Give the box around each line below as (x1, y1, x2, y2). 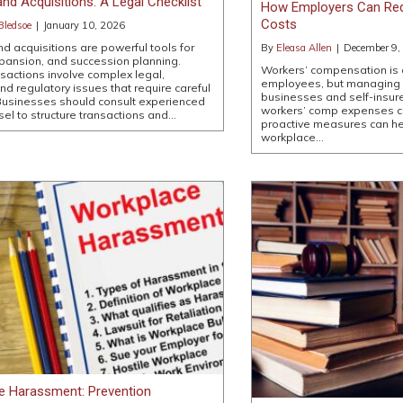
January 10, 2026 (43, 18, 126, 31)
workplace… (260, 130, 324, 145)
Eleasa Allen (275, 41, 332, 55)
